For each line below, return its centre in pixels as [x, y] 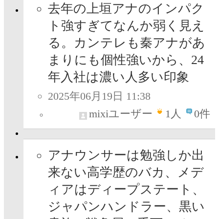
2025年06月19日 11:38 [99, 96]
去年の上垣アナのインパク [126, 9]
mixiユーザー [121, 114]
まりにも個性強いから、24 [126, 60]
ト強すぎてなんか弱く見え [126, 26]
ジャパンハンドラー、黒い [126, 207]
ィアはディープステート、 [126, 190]
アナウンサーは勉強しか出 [126, 155]
